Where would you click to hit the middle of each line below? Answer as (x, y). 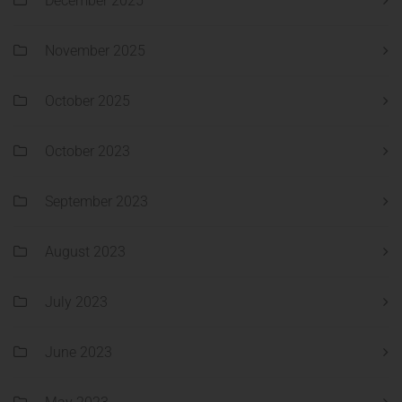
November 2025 (95, 51)
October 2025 (87, 101)
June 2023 (79, 353)
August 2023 (85, 252)
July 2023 (76, 302)
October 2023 (87, 152)
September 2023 (96, 202)
